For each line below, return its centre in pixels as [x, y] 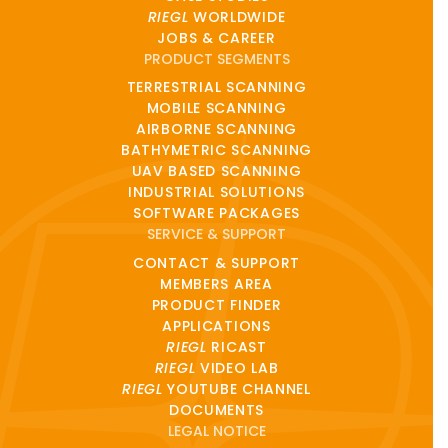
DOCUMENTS [216, 409]
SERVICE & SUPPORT [216, 234]
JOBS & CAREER [216, 37]
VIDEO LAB [237, 367]
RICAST [236, 346]
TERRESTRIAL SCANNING [216, 87]
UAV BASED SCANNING [216, 171]
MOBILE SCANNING [216, 108]
